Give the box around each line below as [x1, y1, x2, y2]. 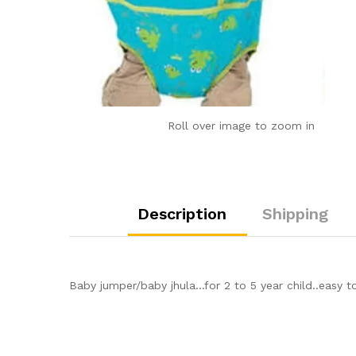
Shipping [261, 204, 328, 223]
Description [137, 204, 226, 223]
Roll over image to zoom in [168, 119, 315, 132]
